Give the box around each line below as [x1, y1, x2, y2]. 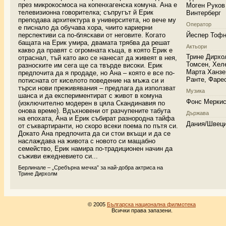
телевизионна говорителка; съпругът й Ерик [18, 9, 153, 17]
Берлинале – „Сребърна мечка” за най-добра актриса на [18, 164, 163, 171]
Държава [186, 109, 209, 116]
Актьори [186, 43, 207, 49]
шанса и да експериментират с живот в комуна [18, 92, 162, 100]
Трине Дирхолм [18, 171, 58, 177]
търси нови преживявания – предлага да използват [18, 84, 176, 92]
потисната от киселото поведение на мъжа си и [18, 77, 164, 85]
